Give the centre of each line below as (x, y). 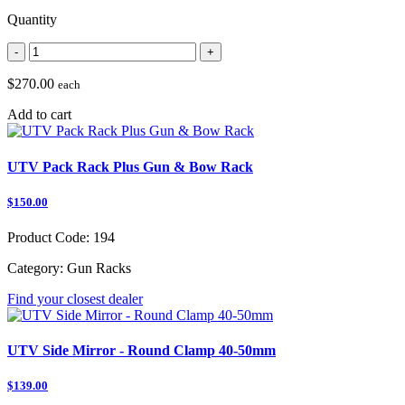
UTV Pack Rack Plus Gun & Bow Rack (130, 166)
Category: (35, 268)
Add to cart (39, 115)
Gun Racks (97, 268)
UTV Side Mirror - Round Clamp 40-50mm (141, 351)
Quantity (32, 20)
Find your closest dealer (75, 299)
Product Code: (48, 238)
